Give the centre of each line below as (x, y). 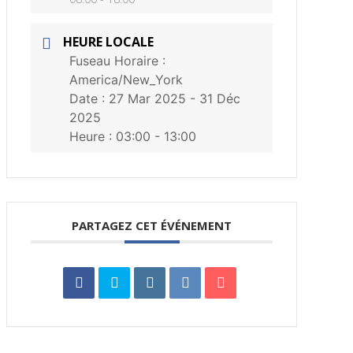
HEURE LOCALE (109, 41)
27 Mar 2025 (148, 98)
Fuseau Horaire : (118, 60)
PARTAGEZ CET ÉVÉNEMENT (152, 225)
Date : (89, 98)
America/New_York (126, 79)
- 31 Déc (214, 98)
